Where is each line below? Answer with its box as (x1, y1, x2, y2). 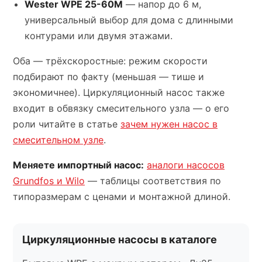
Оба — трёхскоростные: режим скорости (13, 55, 208, 67)
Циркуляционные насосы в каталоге (22, 233, 217, 246)
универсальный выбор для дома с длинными (25, 14, 233, 26)
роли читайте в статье (13, 118, 120, 130)
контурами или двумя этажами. (25, 30, 173, 42)
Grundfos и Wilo (13, 175, 85, 187)
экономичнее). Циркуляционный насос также (13, 87, 225, 98)
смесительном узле (13, 134, 104, 146)
